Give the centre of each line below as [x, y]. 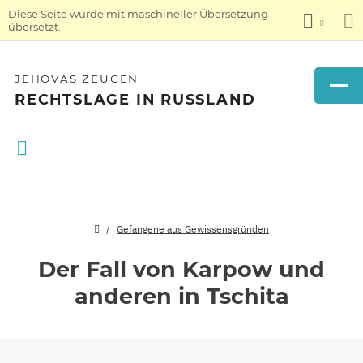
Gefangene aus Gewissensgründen [193, 229]
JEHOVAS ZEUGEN [77, 79]
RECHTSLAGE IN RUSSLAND [135, 99]
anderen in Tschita [181, 296]
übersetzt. [34, 26]
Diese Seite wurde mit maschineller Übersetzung [138, 13]
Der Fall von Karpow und [181, 269]
